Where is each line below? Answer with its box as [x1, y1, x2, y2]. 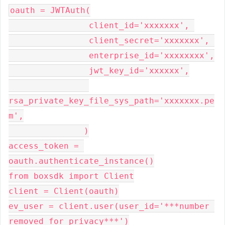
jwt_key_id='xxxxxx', [9, 66, 89, 75]
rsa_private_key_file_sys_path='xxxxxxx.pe [9, 96, 214, 105]
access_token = [9, 141, 79, 151]
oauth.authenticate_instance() [9, 156, 154, 166]
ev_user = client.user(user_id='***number [9, 201, 209, 211]
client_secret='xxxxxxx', [9, 36, 89, 45]
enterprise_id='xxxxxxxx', [9, 51, 89, 60]
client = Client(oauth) [9, 186, 119, 196]
